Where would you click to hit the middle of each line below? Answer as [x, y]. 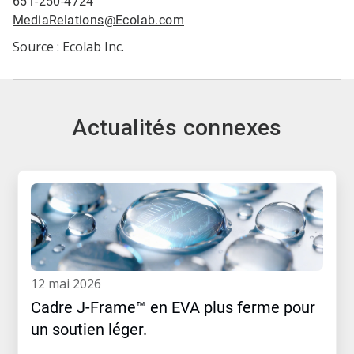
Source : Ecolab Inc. [68, 47]
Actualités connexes [177, 128]
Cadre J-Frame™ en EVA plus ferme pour [173, 308]
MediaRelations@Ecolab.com [98, 21]
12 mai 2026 [70, 284]
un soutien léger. [89, 330]
